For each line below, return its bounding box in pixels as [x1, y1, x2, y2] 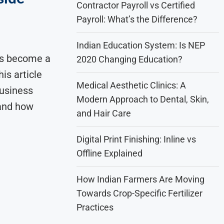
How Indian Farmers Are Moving [76, 174, 205, 184]
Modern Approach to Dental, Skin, [76, 94, 209, 104]
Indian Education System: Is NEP [76, 40, 205, 50]
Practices [76, 202, 114, 212]
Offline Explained [76, 148, 143, 158]
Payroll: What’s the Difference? [76, 14, 198, 24]
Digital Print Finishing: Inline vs [76, 134, 196, 144]
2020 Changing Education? [76, 54, 183, 64]
